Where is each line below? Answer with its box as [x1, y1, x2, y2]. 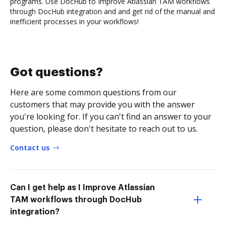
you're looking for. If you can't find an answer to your [10, 110, 211, 122]
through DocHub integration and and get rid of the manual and [10, 6, 215, 16]
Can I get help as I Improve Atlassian [10, 183, 155, 192]
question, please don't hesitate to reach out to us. [10, 123, 198, 134]
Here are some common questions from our [10, 86, 177, 98]
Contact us [10, 142, 50, 152]
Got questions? [10, 66, 103, 78]
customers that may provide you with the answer [10, 98, 195, 110]
